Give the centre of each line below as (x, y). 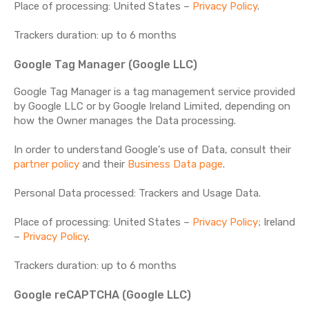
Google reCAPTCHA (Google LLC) (102, 295)
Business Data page (175, 164)
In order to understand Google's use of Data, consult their (152, 150)
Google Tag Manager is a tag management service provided (154, 92)
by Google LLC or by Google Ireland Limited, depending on (152, 106)
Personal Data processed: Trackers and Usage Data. (137, 193)
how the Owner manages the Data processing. (125, 121)
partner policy (47, 164)
